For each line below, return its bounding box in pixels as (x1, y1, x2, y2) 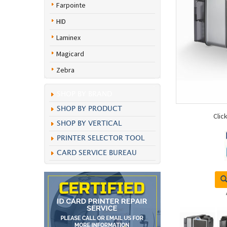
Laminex (56, 33, 81, 42)
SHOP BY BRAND (57, 91, 112, 98)
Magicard (56, 49, 84, 58)
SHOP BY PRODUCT (57, 105, 122, 112)
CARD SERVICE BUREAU (57, 149, 137, 157)
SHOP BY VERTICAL (57, 120, 122, 127)
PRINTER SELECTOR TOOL (57, 135, 144, 142)
